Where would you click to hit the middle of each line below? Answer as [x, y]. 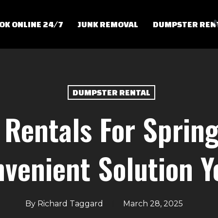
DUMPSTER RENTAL [111, 92]
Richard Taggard [70, 204]
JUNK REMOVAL [108, 24]
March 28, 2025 [153, 204]
